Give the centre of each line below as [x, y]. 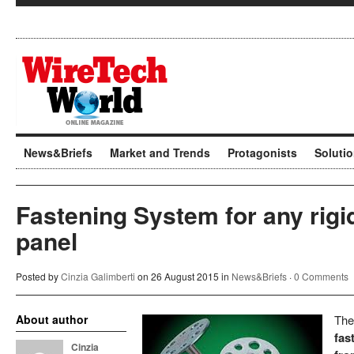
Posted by [38, 276]
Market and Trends [160, 153]
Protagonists [262, 153]
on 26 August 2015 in [183, 276]
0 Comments [321, 276]
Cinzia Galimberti [98, 276]
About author [52, 319]
